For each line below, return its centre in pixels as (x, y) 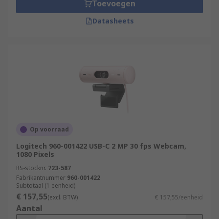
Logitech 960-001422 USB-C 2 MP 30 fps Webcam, (101, 146)
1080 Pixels (35, 154)
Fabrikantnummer (41, 178)
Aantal (29, 208)
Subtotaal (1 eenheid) (46, 186)
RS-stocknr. (31, 168)
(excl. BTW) (63, 197)
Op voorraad (49, 129)
